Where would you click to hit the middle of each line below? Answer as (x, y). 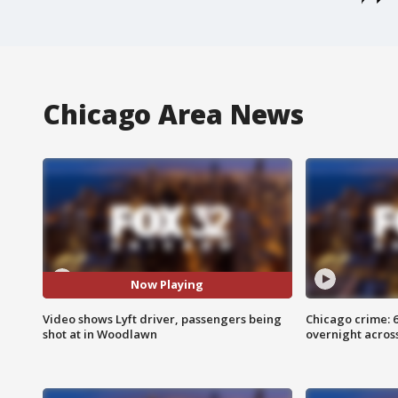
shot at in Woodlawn (100, 334)
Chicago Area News (174, 114)
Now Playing (167, 285)
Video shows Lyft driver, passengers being (162, 318)
